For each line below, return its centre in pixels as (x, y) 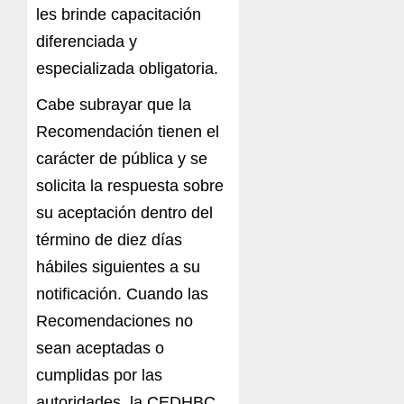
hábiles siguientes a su (118, 267)
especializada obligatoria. (127, 69)
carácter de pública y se (122, 159)
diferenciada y (87, 42)
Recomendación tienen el (128, 132)
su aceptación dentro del (124, 213)
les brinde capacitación (119, 15)
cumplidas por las (99, 376)
